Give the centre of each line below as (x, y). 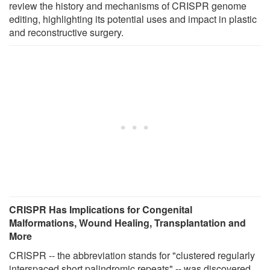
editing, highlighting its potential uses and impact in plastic (133, 19)
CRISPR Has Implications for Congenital (101, 209)
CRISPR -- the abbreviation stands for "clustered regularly (132, 255)
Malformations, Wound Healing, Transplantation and (127, 222)
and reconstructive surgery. (66, 32)
